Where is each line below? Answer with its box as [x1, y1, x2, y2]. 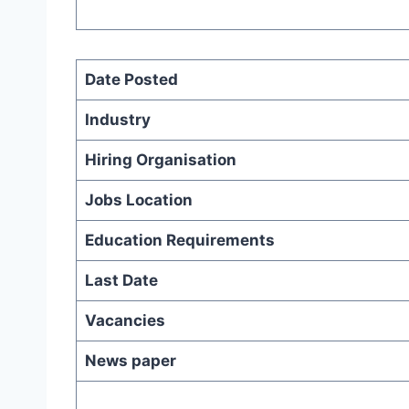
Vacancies [84, 310, 165, 330]
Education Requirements [84, 230, 275, 249]
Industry [84, 110, 151, 129]
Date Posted [84, 69, 178, 89]
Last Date [84, 270, 158, 289]
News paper [84, 351, 176, 370]
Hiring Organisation [84, 150, 236, 169]
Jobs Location [84, 190, 193, 209]
